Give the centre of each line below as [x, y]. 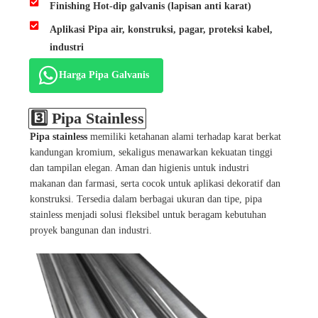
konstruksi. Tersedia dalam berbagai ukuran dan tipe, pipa [146, 199]
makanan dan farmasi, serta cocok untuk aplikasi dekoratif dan [155, 184]
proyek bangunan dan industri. [91, 231]
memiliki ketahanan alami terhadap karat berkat [184, 137]
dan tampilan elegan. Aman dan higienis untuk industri [139, 168]
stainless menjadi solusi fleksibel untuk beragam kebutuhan [148, 215]
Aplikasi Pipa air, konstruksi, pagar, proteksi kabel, [161, 30]
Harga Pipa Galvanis [104, 75]
